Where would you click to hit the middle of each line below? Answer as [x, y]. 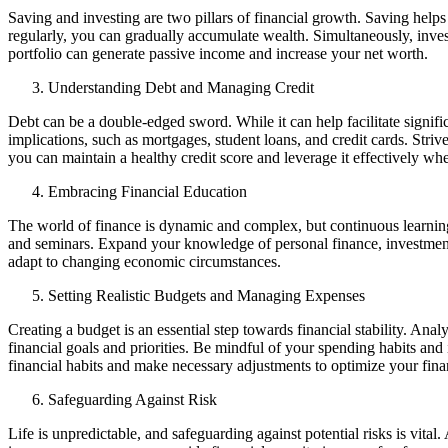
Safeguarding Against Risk [132, 399]
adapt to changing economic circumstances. [144, 261]
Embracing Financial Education [147, 191]
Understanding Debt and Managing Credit [181, 87]
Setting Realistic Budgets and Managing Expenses [206, 295]
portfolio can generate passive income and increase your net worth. [218, 53]
